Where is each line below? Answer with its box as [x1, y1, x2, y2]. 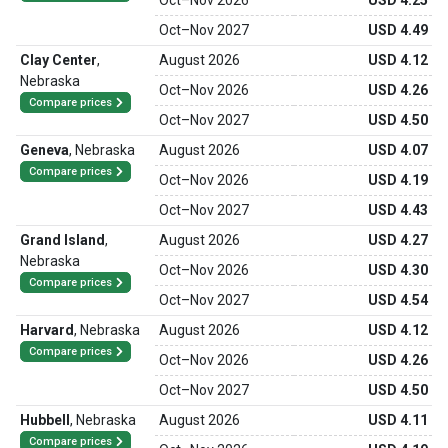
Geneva [20, 142, 69, 158]
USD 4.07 [368, 142, 428, 158]
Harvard [20, 322, 74, 338]
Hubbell [20, 412, 70, 428]
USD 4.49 [368, 22, 428, 38]
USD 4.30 [368, 262, 428, 278]
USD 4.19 [368, 172, 428, 188]
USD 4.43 [368, 202, 428, 218]
